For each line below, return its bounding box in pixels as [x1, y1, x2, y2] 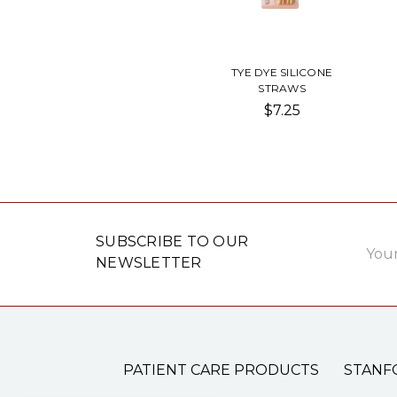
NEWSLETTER [96, 253, 202, 271]
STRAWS [258, 81, 306, 95]
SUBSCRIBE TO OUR [96, 232, 248, 250]
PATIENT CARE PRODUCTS [122, 361, 319, 378]
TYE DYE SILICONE [231, 65, 332, 79]
